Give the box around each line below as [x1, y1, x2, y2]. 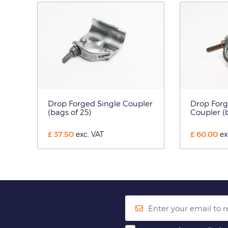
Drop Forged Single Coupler [48, 99, 153, 108]
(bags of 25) [48, 107, 91, 117]
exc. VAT [76, 130, 104, 138]
